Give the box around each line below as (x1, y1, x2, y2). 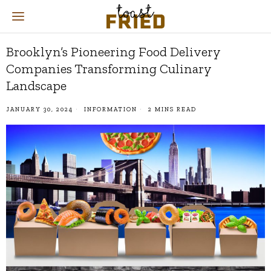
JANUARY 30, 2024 (6, 106, 73, 113)
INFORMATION (84, 106, 137, 113)
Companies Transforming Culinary (6, 60, 211, 77)
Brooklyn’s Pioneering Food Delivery (6, 44, 220, 60)
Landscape (6, 77, 67, 94)
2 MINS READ (146, 106, 197, 113)
